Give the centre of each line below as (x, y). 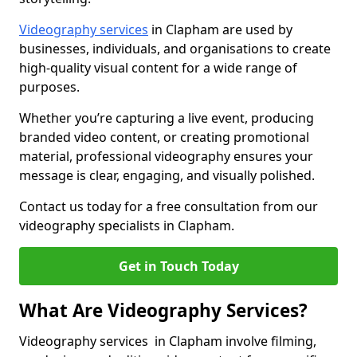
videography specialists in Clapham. (127, 226)
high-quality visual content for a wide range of (158, 68)
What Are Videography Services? (163, 310)
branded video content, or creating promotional (164, 137)
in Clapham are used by (220, 29)
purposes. (51, 87)
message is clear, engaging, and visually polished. (167, 175)
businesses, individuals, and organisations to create (175, 49)
